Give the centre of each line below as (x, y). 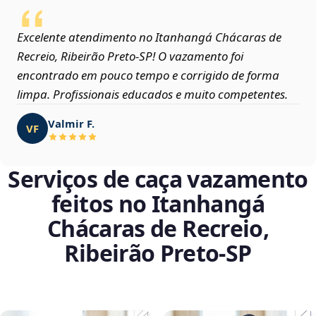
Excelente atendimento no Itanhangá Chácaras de (149, 37)
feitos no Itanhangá (158, 204)
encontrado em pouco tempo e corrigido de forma (148, 75)
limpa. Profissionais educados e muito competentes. (152, 95)
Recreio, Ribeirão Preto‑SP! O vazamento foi (130, 56)
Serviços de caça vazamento (158, 179)
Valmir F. (71, 123)
